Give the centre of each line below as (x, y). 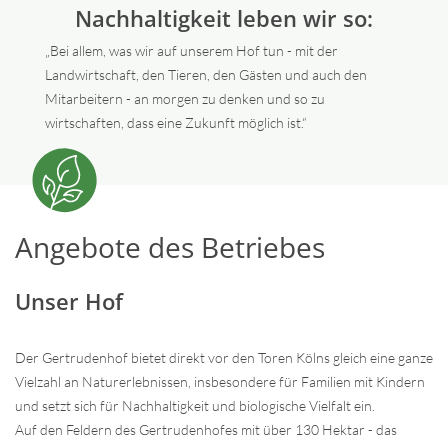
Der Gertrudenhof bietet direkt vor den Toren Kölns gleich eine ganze (224, 357)
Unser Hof (69, 300)
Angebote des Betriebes (170, 246)
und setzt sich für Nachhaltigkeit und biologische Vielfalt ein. (195, 405)
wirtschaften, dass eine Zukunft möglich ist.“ (175, 122)
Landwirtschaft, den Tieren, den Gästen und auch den (205, 74)
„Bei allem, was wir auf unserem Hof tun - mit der (191, 50)
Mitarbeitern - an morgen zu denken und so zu (184, 98)
